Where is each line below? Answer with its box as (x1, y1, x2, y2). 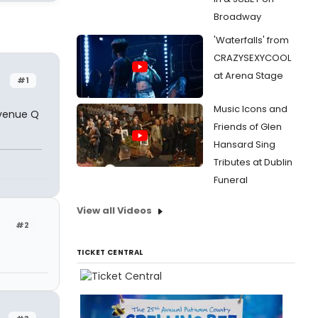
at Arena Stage (214, 69, 283, 82)
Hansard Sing (214, 138, 275, 151)
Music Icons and (214, 102, 287, 116)
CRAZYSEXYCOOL (214, 51, 291, 65)
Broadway (214, 10, 261, 23)
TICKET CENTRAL (77, 247, 143, 258)
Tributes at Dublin (214, 155, 292, 169)
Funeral (214, 173, 248, 187)
